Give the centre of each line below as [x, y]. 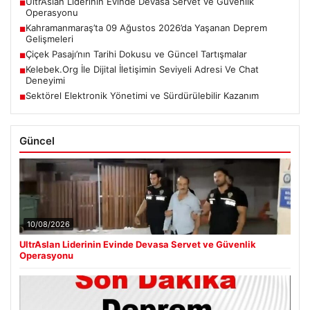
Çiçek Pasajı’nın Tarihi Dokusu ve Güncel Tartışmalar [136, 54]
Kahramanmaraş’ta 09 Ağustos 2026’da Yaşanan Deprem [146, 28]
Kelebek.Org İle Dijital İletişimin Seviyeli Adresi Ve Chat [142, 70]
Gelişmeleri [49, 39]
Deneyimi [45, 81]
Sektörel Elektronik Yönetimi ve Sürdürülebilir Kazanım [142, 96]
